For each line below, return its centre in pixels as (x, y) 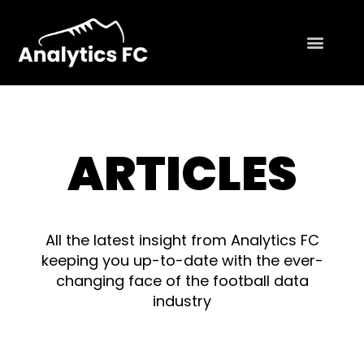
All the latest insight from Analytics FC (182, 240)
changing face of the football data (182, 280)
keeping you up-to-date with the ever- (182, 260)
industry (182, 301)
